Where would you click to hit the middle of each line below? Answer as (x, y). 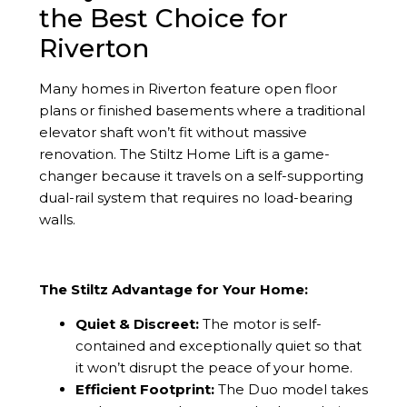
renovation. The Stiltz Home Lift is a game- (184, 154)
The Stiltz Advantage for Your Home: (173, 289)
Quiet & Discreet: (137, 323)
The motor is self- (260, 323)
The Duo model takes (291, 389)
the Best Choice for (163, 18)
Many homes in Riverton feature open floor (188, 88)
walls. (57, 219)
